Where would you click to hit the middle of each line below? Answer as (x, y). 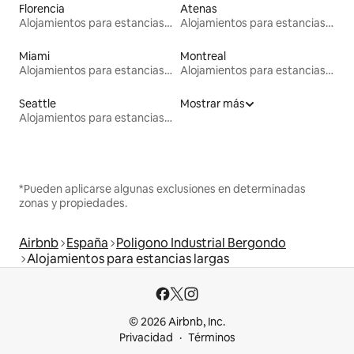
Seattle (38, 103)
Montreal (203, 56)
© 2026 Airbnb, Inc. (177, 322)
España (87, 243)
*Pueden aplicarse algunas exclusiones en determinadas (162, 188)
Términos (211, 337)
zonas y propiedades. (73, 203)
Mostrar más (213, 103)
